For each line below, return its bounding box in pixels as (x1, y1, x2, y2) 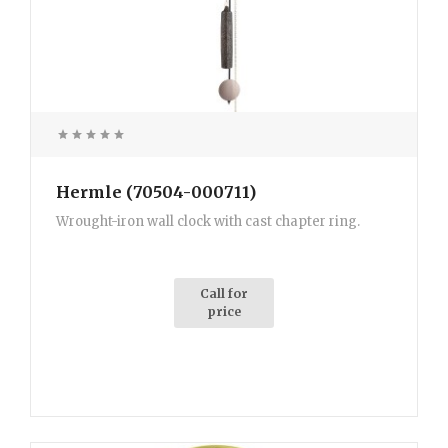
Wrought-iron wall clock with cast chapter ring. (56, 213, 360, 231)
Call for (200, 286, 248, 302)
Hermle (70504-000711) (56, 182, 256, 203)
